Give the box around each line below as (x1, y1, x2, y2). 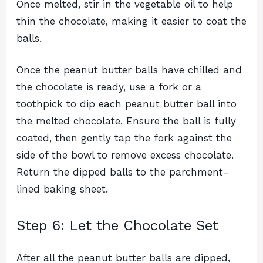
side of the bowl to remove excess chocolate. (16, 149, 234, 161)
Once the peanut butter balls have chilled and (16, 64, 242, 76)
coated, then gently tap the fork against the (16, 132, 232, 144)
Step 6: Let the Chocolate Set (16, 217, 218, 234)
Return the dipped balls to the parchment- (16, 166, 229, 178)
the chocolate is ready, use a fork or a (16, 81, 201, 93)
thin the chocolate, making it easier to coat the (16, 15, 247, 27)
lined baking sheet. (16, 183, 108, 195)
